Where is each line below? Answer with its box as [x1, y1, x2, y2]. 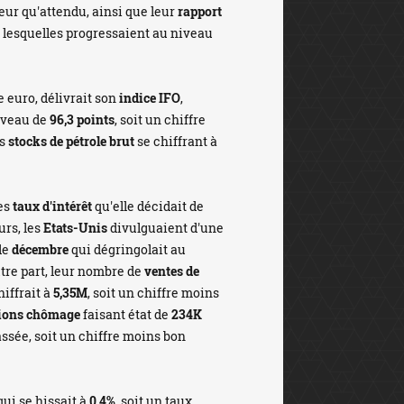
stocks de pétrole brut [8, 133, 134, 150]
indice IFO [119, 89, 180, 106]
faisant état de [80, 306, 171, 323]
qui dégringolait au [69, 241, 186, 258]
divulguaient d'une [107, 219, 224, 236]
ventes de [144, 262, 199, 280]
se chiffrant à [134, 133, 217, 150]
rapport [178, 3, 222, 20]
